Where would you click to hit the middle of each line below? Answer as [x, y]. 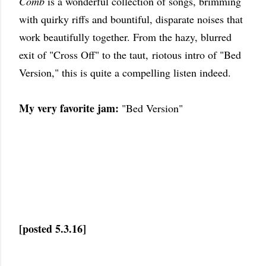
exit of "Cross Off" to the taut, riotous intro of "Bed [130, 55]
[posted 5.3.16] [53, 229]
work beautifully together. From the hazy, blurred [125, 37]
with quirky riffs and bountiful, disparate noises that [131, 19]
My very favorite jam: [69, 108]
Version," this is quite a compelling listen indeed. [132, 72]
